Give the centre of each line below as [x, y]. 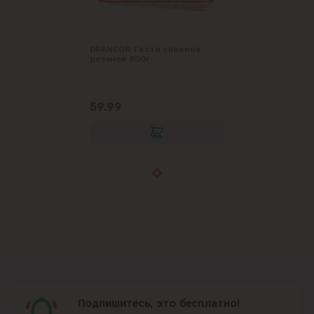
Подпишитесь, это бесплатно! [159, 303]
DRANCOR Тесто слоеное [145, 49]
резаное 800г [120, 59]
